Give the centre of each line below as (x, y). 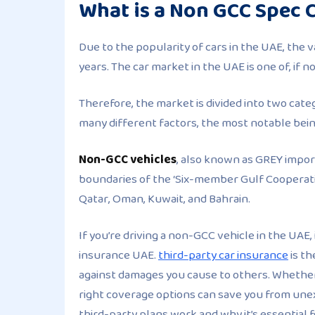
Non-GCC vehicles (128, 160)
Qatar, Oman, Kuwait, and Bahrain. (165, 199)
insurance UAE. (118, 255)
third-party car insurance (223, 255)
